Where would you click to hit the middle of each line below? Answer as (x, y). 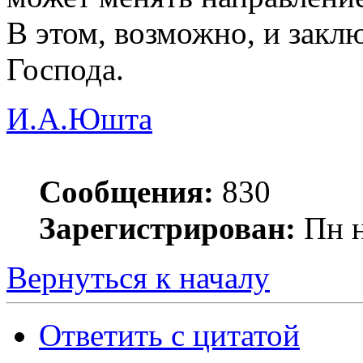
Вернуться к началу (138, 278)
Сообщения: (126, 192)
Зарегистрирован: (167, 228)
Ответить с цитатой (169, 335)
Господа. (65, 69)
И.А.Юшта (79, 119)
